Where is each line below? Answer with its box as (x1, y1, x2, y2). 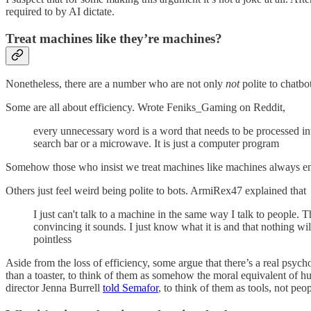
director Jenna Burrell (6, 282, 103, 294)
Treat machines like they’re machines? (6, 31, 222, 46)
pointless (33, 233, 72, 246)
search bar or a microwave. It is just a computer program (33, 137, 279, 150)
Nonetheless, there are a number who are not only (6, 78, 226, 90)
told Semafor (103, 282, 158, 294)
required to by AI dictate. (6, 5, 115, 17)
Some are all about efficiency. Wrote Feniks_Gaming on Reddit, (6, 101, 285, 114)
